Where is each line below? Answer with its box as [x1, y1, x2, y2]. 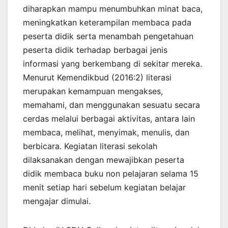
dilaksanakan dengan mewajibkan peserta [23, 155, 184, 165]
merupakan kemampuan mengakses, [23, 86, 163, 97]
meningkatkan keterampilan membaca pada [23, 17, 191, 28]
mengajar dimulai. [23, 196, 91, 207]
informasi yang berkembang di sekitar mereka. [23, 59, 202, 69]
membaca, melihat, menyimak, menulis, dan [23, 127, 189, 138]
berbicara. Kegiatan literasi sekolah [23, 141, 157, 152]
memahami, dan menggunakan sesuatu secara [23, 100, 200, 110]
